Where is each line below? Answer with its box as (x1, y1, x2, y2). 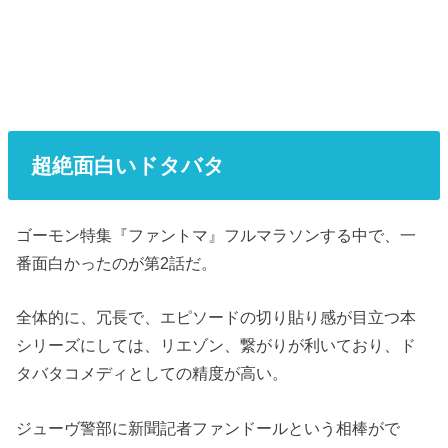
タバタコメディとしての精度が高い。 (16, 364, 289, 383)
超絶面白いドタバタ (30, 153, 225, 177)
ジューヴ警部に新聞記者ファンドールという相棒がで (16, 418, 401, 437)
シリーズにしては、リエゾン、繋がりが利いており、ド (16, 336, 417, 355)
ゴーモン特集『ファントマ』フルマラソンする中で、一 (16, 225, 417, 244)
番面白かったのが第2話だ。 (16, 253, 218, 272)
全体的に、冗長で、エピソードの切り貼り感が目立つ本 (16, 308, 417, 327)
